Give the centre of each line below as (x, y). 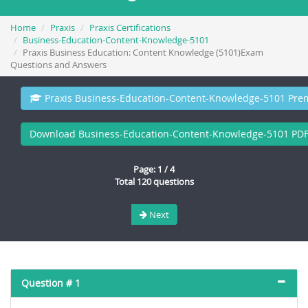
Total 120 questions (154, 181)
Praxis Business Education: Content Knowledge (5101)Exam (143, 52)
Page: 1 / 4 (154, 169)
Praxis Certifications (130, 27)
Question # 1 (51, 283)
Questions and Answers (58, 65)
